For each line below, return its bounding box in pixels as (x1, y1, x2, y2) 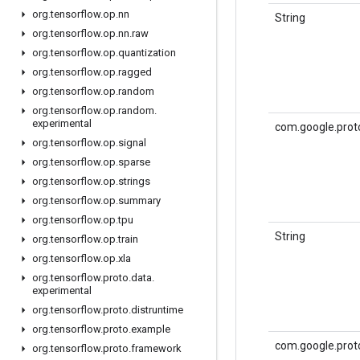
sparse (118, 156, 150, 168)
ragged (118, 66, 152, 78)
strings (118, 175, 150, 187)
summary (118, 194, 161, 207)
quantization (118, 47, 176, 59)
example (131, 323, 170, 335)
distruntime (131, 304, 183, 316)
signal (118, 137, 146, 149)
